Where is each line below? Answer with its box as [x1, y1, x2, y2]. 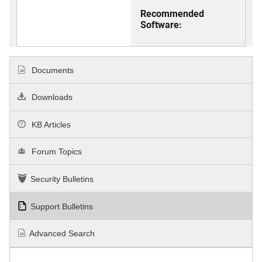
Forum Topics [29, 146, 82, 156]
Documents [29, 65, 74, 75]
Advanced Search [29, 229, 95, 239]
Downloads [29, 92, 73, 102]
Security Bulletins [30, 174, 94, 184]
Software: [140, 18, 182, 30]
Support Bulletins [30, 202, 93, 212]
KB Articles [29, 119, 71, 129]
